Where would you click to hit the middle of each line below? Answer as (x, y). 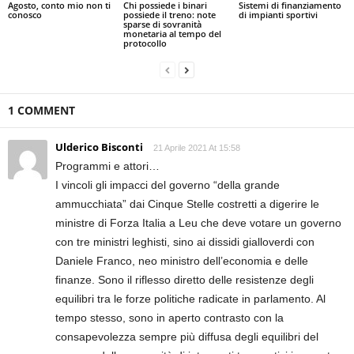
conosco (25, 15)
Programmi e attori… (107, 166)
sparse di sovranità (162, 24)
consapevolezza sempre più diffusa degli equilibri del (187, 337)
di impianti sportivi (278, 15)
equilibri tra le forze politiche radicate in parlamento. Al (190, 299)
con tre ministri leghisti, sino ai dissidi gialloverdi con (185, 242)
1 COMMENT (41, 111)
